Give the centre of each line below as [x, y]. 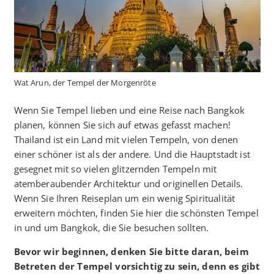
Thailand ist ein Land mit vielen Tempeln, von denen [126, 139]
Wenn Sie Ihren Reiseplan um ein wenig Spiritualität [124, 198]
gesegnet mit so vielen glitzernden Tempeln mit [115, 168]
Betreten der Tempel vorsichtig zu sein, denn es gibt [137, 266]
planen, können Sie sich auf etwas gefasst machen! [122, 124]
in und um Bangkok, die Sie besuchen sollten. [111, 227]
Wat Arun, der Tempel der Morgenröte [85, 83]
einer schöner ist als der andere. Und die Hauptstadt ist [132, 154]
